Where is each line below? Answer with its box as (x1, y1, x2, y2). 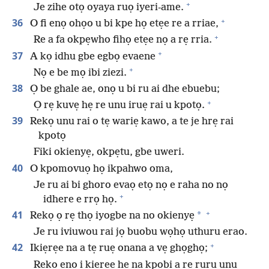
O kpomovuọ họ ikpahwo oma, (28, 163, 173, 175)
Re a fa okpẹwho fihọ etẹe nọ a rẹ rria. (34, 34, 212, 46)
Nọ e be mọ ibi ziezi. (34, 67, 127, 79)
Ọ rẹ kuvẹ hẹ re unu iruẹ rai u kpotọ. (34, 100, 205, 112)
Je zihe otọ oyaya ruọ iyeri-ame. (34, 1, 184, 13)
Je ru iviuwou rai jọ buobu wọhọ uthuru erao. (34, 226, 247, 238)
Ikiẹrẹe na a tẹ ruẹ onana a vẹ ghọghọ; (28, 243, 208, 255)
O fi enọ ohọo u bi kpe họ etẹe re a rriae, (28, 18, 219, 30)
